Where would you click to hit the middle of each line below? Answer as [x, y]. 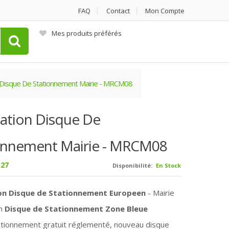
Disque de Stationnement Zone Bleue [75, 209]
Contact [118, 11]
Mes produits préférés [87, 33]
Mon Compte [165, 11]
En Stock [169, 165]
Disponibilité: [133, 165]
